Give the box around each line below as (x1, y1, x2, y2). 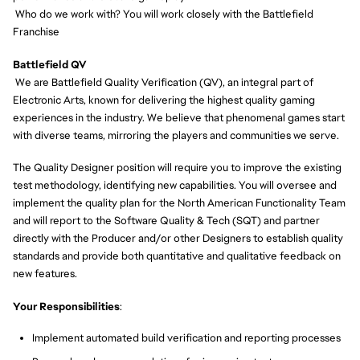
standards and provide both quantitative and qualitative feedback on (13, 249, 341, 264)
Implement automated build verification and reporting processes (32, 330, 341, 345)
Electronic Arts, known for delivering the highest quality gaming (13, 92, 315, 107)
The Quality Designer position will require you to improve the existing (13, 161, 342, 175)
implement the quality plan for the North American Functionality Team (13, 196, 346, 211)
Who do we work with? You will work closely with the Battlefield (13, 7, 313, 21)
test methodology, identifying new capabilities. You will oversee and (13, 178, 337, 193)
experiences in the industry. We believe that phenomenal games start (13, 110, 345, 125)
